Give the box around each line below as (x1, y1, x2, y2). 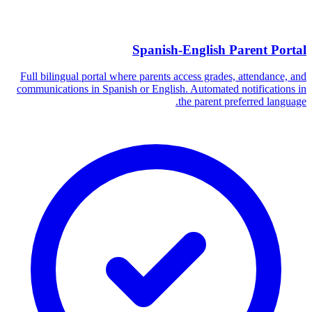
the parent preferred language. (178, 95, 306, 108)
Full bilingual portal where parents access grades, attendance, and (20, 70, 306, 83)
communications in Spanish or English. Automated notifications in (17, 83, 306, 95)
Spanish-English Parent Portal (132, 42, 306, 57)
